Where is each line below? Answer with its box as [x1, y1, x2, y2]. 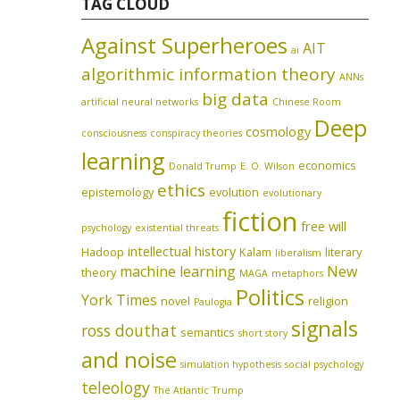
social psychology [285, 357, 364, 371]
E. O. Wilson [240, 159, 296, 172]
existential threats [135, 221, 220, 234]
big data [202, 87, 270, 111]
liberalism [275, 246, 322, 259]
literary [325, 243, 362, 260]
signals [291, 313, 359, 343]
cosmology [246, 121, 312, 140]
